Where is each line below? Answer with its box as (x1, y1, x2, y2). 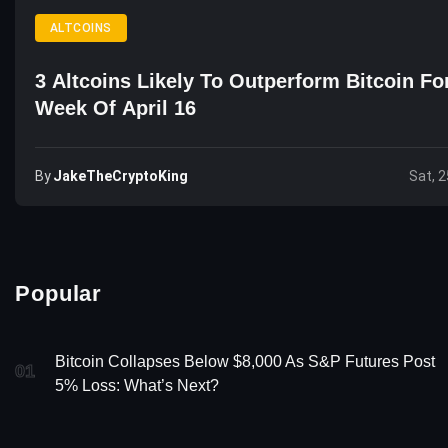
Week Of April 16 (35, 96, 196, 119)
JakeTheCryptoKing (53, 167, 188, 184)
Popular (15, 280, 103, 306)
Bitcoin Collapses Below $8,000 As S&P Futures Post (55, 352, 435, 370)
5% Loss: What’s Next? (55, 376, 219, 394)
